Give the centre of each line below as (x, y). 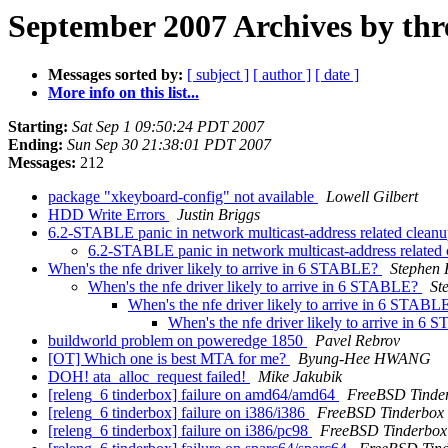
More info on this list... (123, 93)
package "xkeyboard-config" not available (183, 197)
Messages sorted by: (115, 75)
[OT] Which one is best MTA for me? (169, 359)
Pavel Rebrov (357, 341)
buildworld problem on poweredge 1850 (177, 341)
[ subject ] (218, 75)
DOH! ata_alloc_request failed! (149, 377)
